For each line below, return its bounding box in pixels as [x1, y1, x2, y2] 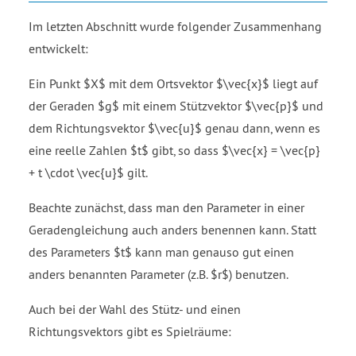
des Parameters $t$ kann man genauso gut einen [29, 243, 294, 260]
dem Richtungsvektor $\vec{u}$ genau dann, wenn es [29, 119, 320, 136]
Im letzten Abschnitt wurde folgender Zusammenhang [29, 17, 322, 34]
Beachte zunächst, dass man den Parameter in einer [29, 199, 304, 215]
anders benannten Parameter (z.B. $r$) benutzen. [29, 265, 288, 282]
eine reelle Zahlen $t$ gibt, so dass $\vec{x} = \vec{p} [29, 141, 320, 158]
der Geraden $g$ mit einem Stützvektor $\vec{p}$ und [29, 97, 323, 114]
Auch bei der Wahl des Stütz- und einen [29, 300, 241, 317]
